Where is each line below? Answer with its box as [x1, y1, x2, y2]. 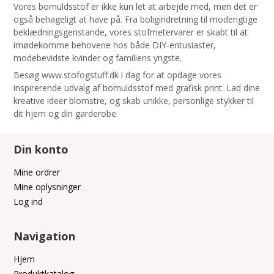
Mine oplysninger [13, 181, 81, 193]
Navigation [13, 229, 76, 244]
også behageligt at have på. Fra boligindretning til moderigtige [13, 13, 258, 26]
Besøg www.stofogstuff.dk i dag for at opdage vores [13, 69, 222, 81]
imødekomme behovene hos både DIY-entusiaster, [13, 39, 217, 51]
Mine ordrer [13, 166, 61, 179]
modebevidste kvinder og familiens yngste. [13, 52, 182, 64]
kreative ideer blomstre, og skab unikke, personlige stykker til [13, 95, 254, 107]
